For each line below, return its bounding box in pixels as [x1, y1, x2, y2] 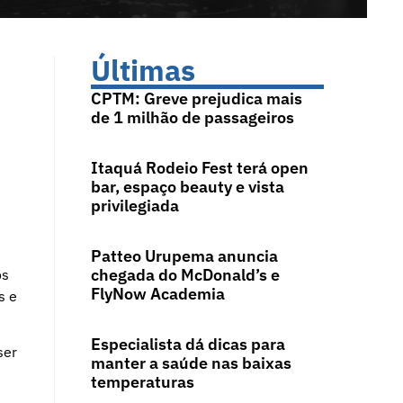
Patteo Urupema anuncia [90, 246, 278, 267]
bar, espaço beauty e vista [90, 176, 284, 198]
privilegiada [90, 195, 179, 217]
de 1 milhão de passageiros [90, 107, 294, 129]
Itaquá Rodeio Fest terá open [90, 157, 309, 179]
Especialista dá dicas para [90, 334, 285, 355]
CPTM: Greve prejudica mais [90, 88, 302, 110]
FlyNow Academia [90, 283, 225, 305]
